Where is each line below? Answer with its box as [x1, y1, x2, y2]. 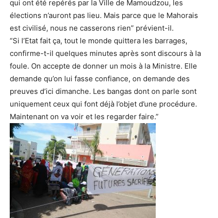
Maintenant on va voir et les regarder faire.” [10, 112, 159, 122]
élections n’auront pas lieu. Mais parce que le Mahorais [10, 11, 198, 20]
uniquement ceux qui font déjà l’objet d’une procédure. [10, 99, 197, 109]
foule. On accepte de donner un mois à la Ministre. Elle [10, 61, 197, 71]
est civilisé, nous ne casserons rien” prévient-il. [10, 23, 174, 33]
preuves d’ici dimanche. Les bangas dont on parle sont [10, 87, 197, 96]
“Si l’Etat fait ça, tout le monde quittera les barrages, [10, 36, 187, 46]
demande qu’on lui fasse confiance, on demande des [10, 74, 190, 84]
